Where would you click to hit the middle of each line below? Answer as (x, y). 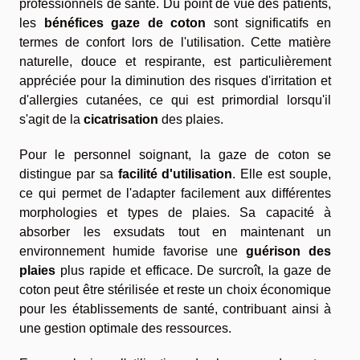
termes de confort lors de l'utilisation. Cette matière (175, 42)
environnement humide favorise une (133, 251)
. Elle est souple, (282, 174)
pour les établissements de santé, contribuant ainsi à (175, 309)
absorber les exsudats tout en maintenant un (175, 231)
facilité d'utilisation (175, 174)
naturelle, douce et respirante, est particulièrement (175, 61)
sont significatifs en (269, 22)
